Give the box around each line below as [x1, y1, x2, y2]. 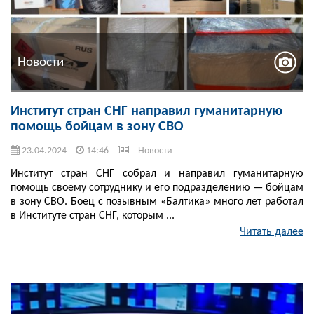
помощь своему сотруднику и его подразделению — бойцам [11, 182, 303, 194]
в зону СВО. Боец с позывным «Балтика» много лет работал [11, 196, 303, 208]
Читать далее [240, 226, 303, 238]
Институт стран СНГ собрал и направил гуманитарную [11, 168, 303, 180]
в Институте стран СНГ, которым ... [11, 210, 175, 222]
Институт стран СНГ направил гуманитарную [11, 104, 282, 119]
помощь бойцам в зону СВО [11, 120, 184, 135]
